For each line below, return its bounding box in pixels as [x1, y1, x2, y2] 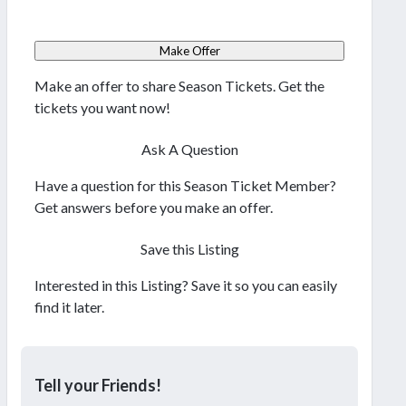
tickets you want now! [34, 99, 170, 117]
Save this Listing [140, 240, 239, 258]
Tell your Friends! [34, 375, 161, 396]
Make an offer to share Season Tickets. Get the [34, 77, 324, 95]
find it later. [34, 298, 104, 316]
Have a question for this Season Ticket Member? [34, 177, 336, 195]
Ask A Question [140, 140, 238, 159]
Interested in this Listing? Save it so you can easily [34, 276, 337, 295]
